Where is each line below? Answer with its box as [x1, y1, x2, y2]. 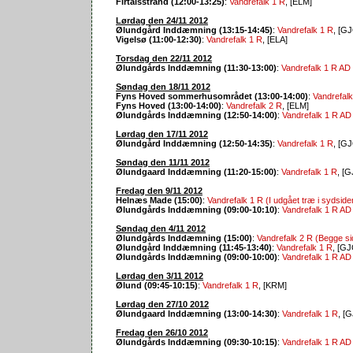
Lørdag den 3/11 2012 [116, 270, 203, 281]
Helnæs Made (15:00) [116, 195, 203, 205]
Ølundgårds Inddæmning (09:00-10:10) [116, 204, 277, 214]
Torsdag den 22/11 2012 [116, 53, 212, 63]
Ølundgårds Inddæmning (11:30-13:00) [116, 62, 277, 72]
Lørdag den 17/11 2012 [116, 128, 208, 139]
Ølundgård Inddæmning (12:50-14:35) [116, 138, 273, 148]
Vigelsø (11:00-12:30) [116, 34, 202, 44]
